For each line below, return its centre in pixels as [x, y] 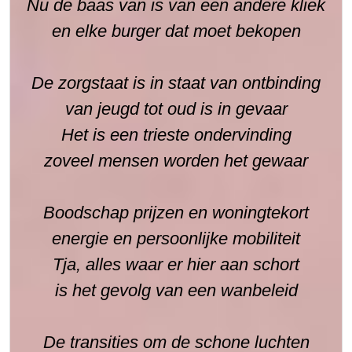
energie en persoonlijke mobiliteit [176, 238]
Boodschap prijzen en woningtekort [176, 213]
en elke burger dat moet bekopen [176, 31]
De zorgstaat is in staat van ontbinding [176, 83]
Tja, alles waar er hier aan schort [176, 264]
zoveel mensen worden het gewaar [176, 161]
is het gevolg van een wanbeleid [176, 290]
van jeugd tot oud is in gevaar [176, 109]
